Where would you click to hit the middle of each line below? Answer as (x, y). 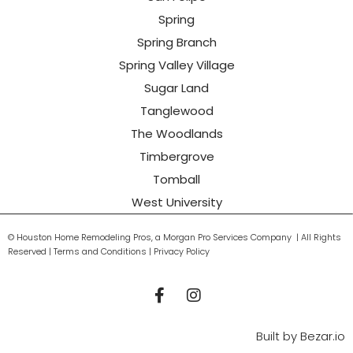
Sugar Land (176, 88)
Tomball (176, 180)
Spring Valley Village (176, 65)
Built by (278, 336)
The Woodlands (176, 134)
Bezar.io (323, 336)
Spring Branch (176, 43)
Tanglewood (176, 111)
